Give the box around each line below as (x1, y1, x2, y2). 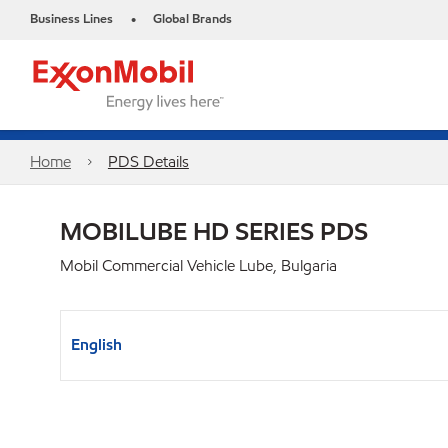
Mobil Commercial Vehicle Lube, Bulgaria (60, 255, 337, 276)
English (71, 334, 122, 355)
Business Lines (30, 10, 113, 28)
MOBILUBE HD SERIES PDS (60, 215, 368, 247)
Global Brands (153, 10, 232, 28)
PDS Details (107, 151, 189, 172)
